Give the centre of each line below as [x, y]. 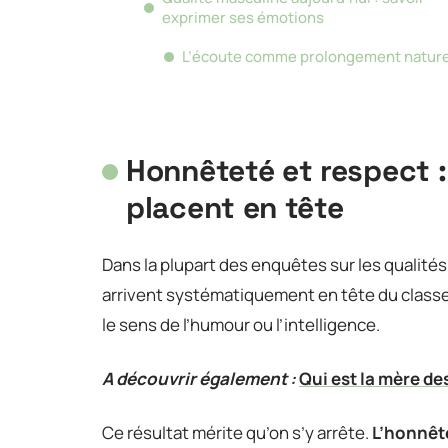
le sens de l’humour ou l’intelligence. [241, 324]
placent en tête [235, 207]
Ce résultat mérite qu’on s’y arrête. [237, 432]
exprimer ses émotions [243, 17]
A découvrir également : [199, 378]
